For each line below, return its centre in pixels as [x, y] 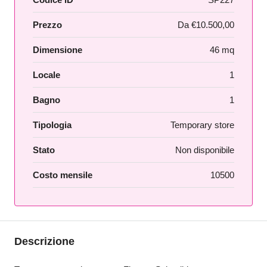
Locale [46, 75]
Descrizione [44, 241]
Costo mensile [63, 175]
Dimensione [58, 50]
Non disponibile [205, 150]
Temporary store [202, 125]
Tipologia [52, 125]
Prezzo [47, 25]
